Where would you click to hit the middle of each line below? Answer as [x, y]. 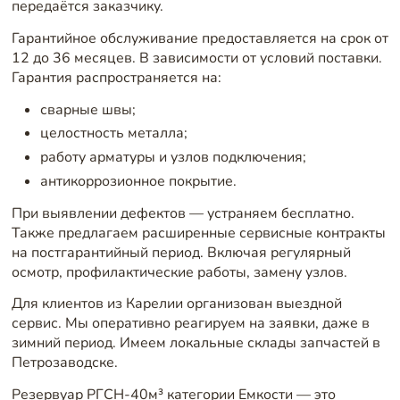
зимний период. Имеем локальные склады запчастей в [196, 343]
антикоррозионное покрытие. [138, 182]
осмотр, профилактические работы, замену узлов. [179, 272]
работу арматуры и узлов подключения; [173, 158]
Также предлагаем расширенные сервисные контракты [198, 233]
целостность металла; [113, 133]
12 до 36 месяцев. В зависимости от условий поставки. [196, 58]
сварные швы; [87, 109]
